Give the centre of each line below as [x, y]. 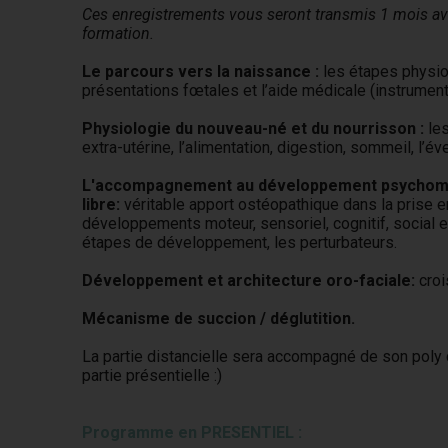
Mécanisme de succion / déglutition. [219, 318]
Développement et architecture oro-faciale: [251, 280]
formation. [118, 33]
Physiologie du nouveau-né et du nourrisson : [253, 128]
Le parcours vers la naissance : [201, 71]
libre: [103, 204]
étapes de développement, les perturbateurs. [240, 242]
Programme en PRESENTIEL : [192, 432]
